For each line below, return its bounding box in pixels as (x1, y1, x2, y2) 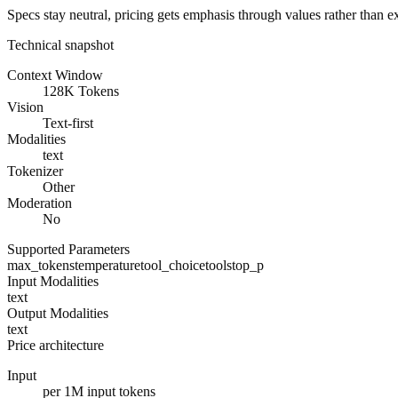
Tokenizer (7, 163, 63, 179)
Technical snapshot (7, 37, 114, 53)
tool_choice (140, 258, 205, 274)
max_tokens (7, 258, 75, 274)
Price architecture (7, 338, 104, 354)
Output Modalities (7, 306, 108, 322)
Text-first (43, 115, 93, 131)
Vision (7, 99, 44, 115)
